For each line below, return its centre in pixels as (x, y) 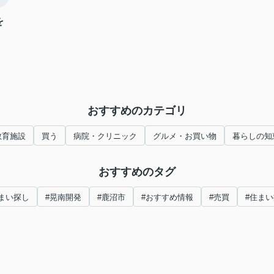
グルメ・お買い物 (185, 136)
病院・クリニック (105, 136)
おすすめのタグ (137, 172)
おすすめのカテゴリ (137, 111)
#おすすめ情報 (167, 197)
